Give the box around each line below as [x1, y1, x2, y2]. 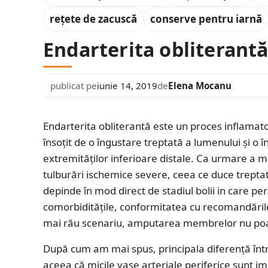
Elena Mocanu [168, 79, 232, 92]
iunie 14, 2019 [97, 79, 157, 92]
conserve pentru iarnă [150, 11, 262, 26]
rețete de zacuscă [50, 11, 137, 26]
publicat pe [50, 79, 97, 92]
